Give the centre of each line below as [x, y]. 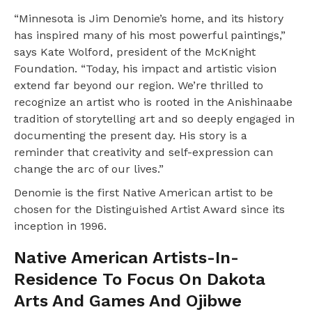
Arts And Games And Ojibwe [128, 301]
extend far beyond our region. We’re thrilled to [139, 85]
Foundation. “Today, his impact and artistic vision [145, 68]
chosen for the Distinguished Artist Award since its [149, 209]
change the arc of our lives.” [89, 169]
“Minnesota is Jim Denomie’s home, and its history [149, 18]
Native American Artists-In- [126, 257]
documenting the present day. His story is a [131, 135]
